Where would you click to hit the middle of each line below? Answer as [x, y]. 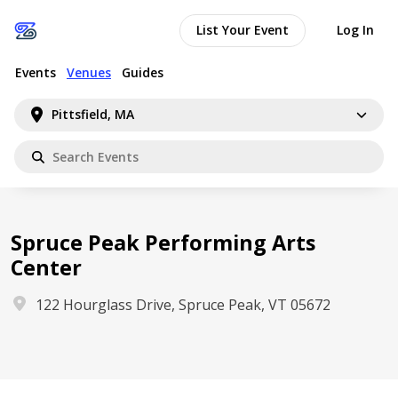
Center [46, 267]
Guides [143, 72]
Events [36, 72]
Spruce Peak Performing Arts [163, 243]
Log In [355, 30]
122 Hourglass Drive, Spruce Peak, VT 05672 [183, 305]
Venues [89, 72]
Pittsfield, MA [93, 114]
